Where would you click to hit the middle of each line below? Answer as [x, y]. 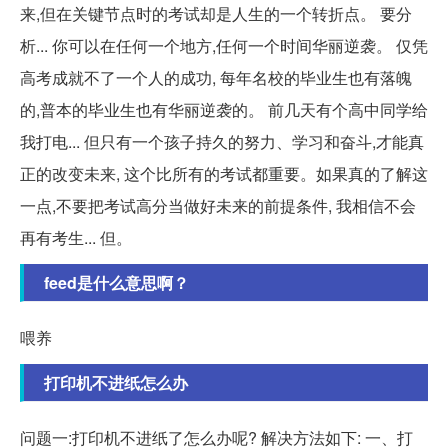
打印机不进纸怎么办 [116, 383]
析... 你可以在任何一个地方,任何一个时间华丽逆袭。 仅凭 [224, 46]
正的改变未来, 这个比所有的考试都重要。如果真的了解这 [224, 174]
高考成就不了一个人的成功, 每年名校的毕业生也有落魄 [216, 78]
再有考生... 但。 [76, 238]
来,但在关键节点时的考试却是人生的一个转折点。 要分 [216, 14]
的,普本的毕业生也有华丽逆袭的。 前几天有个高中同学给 [224, 110]
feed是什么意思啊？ [116, 283]
